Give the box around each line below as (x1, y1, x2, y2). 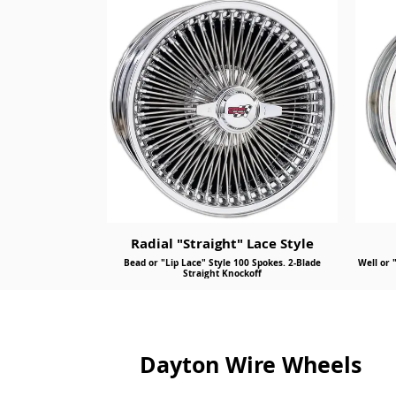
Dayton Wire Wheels (140, 349, 362, 380)
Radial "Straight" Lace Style (131, 234, 314, 253)
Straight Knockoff (183, 267, 262, 279)
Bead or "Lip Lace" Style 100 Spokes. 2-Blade (124, 256, 321, 269)
